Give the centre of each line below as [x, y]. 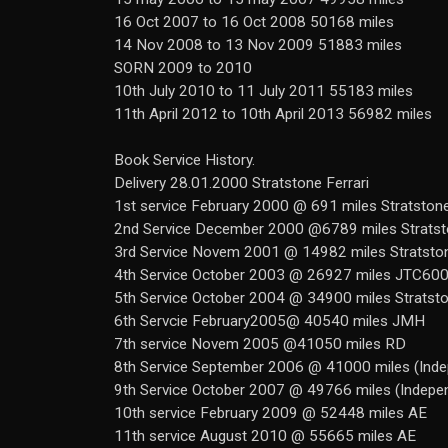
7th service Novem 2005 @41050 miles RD [260, 344]
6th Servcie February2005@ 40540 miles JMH [269, 321]
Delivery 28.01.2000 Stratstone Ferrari [241, 183]
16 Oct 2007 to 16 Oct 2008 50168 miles [254, 22]
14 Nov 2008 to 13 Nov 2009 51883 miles [258, 45]
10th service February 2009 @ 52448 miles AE [270, 413]
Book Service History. [184, 160]
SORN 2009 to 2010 [183, 68]
